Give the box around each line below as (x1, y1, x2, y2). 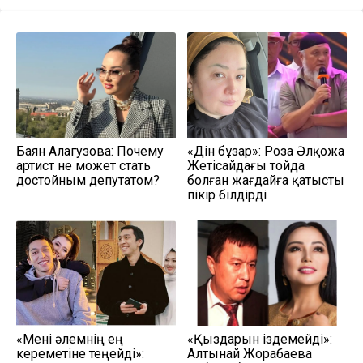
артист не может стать (16, 157, 151, 173)
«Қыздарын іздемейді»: (187, 331, 332, 347)
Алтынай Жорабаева (187, 345, 312, 361)
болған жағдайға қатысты (187, 172, 344, 188)
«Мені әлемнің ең (16, 331, 123, 347)
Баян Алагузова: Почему (16, 143, 164, 159)
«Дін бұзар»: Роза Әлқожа (187, 143, 344, 159)
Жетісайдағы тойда (187, 157, 305, 173)
